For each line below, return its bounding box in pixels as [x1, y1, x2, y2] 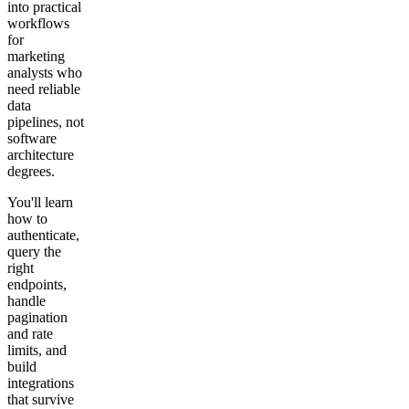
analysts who [7, 65, 82, 81]
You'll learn [7, 194, 73, 211]
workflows [7, 16, 69, 32]
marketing [7, 48, 65, 65]
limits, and [7, 342, 67, 359]
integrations [7, 375, 74, 392]
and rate [7, 326, 53, 342]
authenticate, [7, 227, 79, 244]
